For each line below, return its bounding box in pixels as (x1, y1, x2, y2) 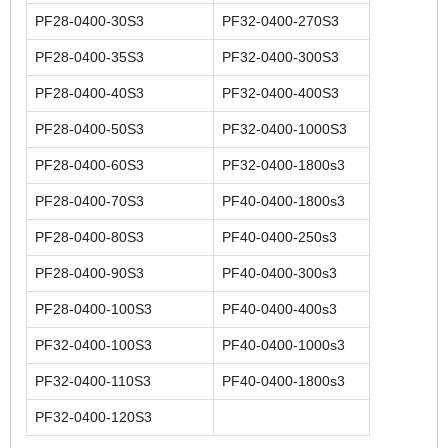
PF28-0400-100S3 (35, 301, 152, 317)
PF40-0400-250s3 (222, 229, 337, 245)
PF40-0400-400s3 (222, 301, 337, 317)
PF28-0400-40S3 (35, 85, 144, 101)
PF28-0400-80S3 (35, 229, 144, 245)
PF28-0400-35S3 (35, 49, 144, 65)
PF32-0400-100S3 (35, 337, 152, 353)
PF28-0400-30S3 (35, 13, 144, 29)
